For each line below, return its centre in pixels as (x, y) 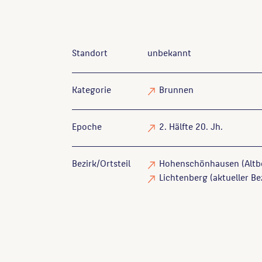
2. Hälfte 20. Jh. (191, 126)
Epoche (87, 126)
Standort (90, 52)
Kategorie (92, 89)
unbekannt (170, 52)
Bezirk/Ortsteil (101, 163)
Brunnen (177, 89)
